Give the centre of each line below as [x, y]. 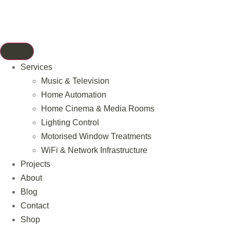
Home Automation [74, 95]
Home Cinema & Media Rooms [98, 109]
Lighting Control [70, 122]
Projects [35, 164]
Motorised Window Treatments [96, 136]
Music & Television [75, 81]
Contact [35, 206]
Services [36, 67]
